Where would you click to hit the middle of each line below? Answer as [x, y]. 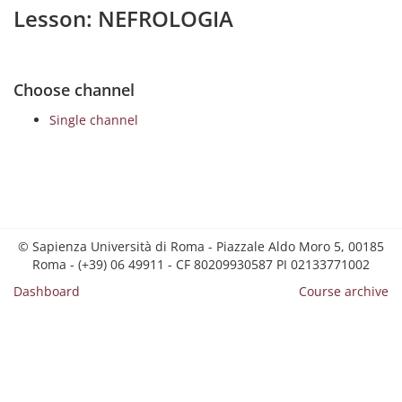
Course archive [344, 291]
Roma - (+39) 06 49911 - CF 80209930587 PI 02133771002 [201, 264]
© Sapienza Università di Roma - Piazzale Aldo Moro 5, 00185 [201, 246]
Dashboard [47, 291]
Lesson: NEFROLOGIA [123, 18]
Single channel [94, 120]
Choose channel [74, 90]
